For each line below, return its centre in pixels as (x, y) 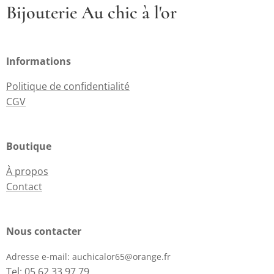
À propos (27, 171)
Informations (39, 61)
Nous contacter (44, 231)
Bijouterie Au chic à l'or (91, 13)
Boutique (29, 146)
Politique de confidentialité (68, 86)
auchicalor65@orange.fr (121, 257)
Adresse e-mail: (39, 257)
